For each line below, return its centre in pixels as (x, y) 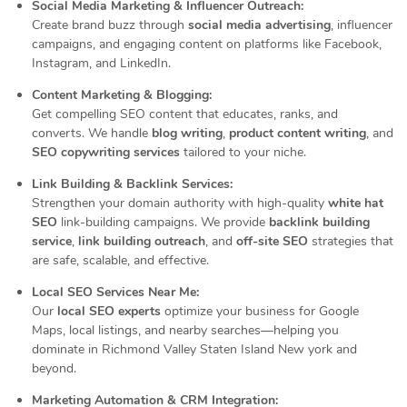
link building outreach (142, 241)
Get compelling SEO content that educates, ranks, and (185, 114)
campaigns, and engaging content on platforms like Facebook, (207, 44)
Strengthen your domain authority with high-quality (180, 203)
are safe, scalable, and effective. (120, 260)
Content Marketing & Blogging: (122, 95)
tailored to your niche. (243, 152)
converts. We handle (92, 133)
